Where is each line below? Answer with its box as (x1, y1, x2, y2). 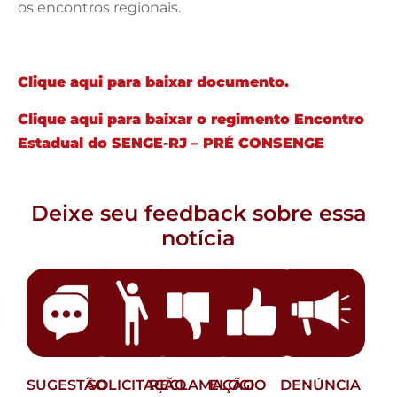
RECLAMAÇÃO (148, 376, 254, 393)
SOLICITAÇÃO (87, 376, 186, 393)
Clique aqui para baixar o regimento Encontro (18, 110, 364, 128)
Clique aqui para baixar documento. (18, 73, 289, 90)
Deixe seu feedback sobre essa (30, 199, 367, 226)
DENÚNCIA (280, 376, 362, 393)
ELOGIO (209, 376, 267, 393)
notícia (161, 224, 236, 251)
